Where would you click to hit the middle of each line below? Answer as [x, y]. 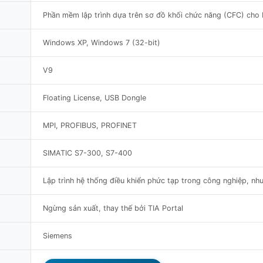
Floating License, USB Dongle [95, 97]
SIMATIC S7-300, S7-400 [87, 153]
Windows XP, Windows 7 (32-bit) [102, 42]
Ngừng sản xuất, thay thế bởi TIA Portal [113, 208]
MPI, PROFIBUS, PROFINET [90, 125]
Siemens [58, 235]
